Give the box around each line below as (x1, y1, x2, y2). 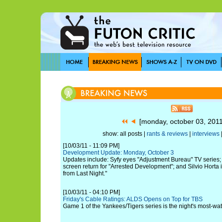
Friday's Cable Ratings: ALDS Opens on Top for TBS (63, 196, 203, 203)
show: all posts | (102, 130, 147, 137)
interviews (192, 130, 220, 137)
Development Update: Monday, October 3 (63, 149, 174, 156)
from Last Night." (63, 170, 107, 177)
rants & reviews (146, 130, 188, 137)
